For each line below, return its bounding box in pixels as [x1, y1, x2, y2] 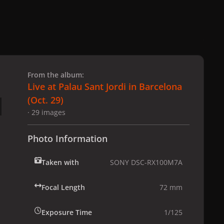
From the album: [27, 70, 84, 80]
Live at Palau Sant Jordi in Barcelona [27, 80, 182, 93]
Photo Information [27, 132, 107, 145]
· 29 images [27, 107, 65, 117]
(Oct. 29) [27, 94, 63, 106]
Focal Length [41, 182, 85, 192]
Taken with [41, 157, 79, 167]
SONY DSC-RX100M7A [110, 157, 182, 167]
